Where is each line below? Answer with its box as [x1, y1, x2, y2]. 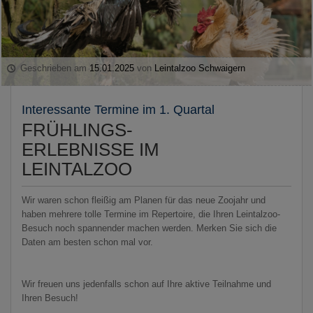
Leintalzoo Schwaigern [154, 62, 246, 73]
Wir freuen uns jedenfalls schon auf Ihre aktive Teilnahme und [22, 278, 271, 289]
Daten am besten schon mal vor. [22, 236, 153, 247]
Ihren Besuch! [22, 292, 78, 303]
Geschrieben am [17, 62, 90, 73]
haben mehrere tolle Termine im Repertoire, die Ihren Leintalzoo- [22, 208, 280, 219]
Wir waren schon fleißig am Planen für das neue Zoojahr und [22, 194, 265, 205]
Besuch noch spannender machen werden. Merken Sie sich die [22, 222, 277, 233]
